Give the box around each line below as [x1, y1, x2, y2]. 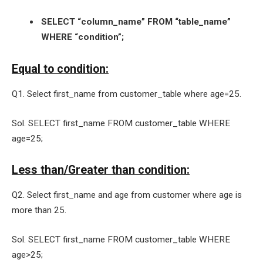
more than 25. [12, 205, 66, 216]
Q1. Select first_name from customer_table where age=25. [12, 89, 241, 100]
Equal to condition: [12, 62, 109, 76]
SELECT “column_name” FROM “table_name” [41, 16, 231, 27]
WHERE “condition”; [41, 31, 124, 42]
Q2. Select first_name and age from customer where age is [12, 190, 242, 201]
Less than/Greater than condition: [12, 163, 190, 177]
